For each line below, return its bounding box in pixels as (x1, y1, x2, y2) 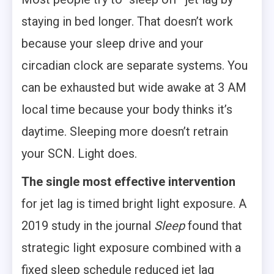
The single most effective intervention (21, 174, 235, 189)
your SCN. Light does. (21, 146, 137, 161)
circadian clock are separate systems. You (21, 57, 248, 73)
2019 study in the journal (21, 218, 154, 233)
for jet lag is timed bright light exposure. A (21, 196, 246, 211)
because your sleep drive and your (21, 35, 204, 51)
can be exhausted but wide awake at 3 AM (21, 80, 246, 95)
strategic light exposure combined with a (21, 240, 241, 255)
